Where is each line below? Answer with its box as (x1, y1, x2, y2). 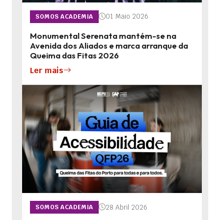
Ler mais (30, 65, 63, 76)
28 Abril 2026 (106, 202, 148, 212)
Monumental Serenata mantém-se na (30, 30, 176, 41)
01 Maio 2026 (106, 12, 149, 21)
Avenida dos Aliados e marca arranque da (30, 40, 188, 51)
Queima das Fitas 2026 (30, 50, 119, 61)
